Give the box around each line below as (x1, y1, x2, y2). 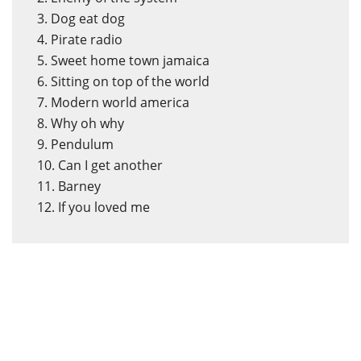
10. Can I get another (37, 156, 163, 174)
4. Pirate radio (37, 31, 122, 48)
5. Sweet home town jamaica (37, 52, 210, 69)
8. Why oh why (37, 114, 124, 132)
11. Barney (37, 177, 101, 195)
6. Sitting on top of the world (37, 73, 210, 90)
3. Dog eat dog (37, 10, 125, 27)
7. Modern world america (37, 93, 189, 111)
